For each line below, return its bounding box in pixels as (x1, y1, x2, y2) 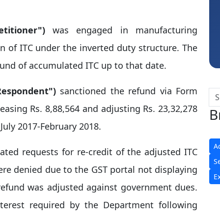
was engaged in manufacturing (45, 24, 198, 36)
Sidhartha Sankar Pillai (199, 1, 205, 11)
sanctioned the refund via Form (55, 85, 198, 97)
